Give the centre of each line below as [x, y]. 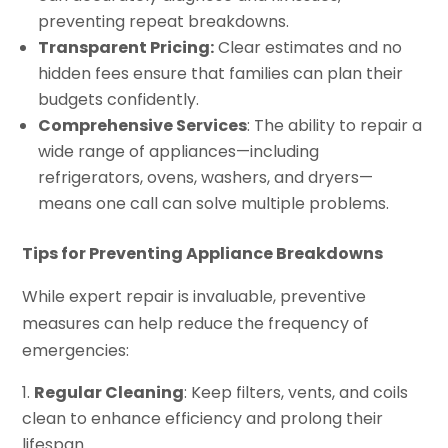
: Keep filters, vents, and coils [296, 392]
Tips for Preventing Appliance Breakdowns [203, 253]
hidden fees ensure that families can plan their [221, 73]
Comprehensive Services [143, 125]
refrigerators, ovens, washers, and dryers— [206, 177]
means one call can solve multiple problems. [214, 203]
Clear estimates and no [308, 47]
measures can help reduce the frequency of [196, 323]
